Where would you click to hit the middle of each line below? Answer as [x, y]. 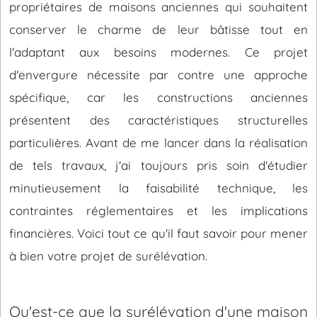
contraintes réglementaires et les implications [158, 211]
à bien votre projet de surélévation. [108, 256]
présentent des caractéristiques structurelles [158, 120]
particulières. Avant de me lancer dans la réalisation [158, 143]
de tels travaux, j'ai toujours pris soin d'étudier [158, 165]
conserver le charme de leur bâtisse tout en [158, 29]
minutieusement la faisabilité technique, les [158, 188]
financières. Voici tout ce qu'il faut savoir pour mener [158, 233]
